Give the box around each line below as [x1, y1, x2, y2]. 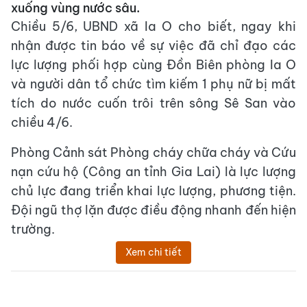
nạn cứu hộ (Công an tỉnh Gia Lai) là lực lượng [11, 163, 296, 180]
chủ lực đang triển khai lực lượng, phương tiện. [11, 182, 296, 199]
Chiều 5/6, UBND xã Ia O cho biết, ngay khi [11, 18, 296, 34]
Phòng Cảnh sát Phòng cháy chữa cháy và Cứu [11, 144, 296, 160]
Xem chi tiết [125, 245, 182, 258]
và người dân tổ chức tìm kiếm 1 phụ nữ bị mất [11, 75, 296, 92]
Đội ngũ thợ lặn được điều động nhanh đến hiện [11, 201, 296, 218]
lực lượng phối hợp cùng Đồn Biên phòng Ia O [11, 56, 296, 73]
